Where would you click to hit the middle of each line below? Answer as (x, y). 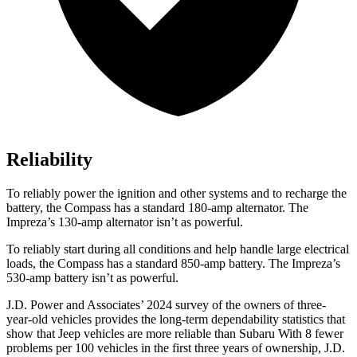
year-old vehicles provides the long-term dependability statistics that (176, 320)
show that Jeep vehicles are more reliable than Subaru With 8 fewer (175, 334)
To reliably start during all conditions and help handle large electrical (178, 249)
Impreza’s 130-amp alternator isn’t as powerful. (125, 222)
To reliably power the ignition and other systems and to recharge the (177, 194)
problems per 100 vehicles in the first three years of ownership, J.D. (176, 348)
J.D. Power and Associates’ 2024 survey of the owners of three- (166, 305)
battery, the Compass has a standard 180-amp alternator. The (157, 208)
